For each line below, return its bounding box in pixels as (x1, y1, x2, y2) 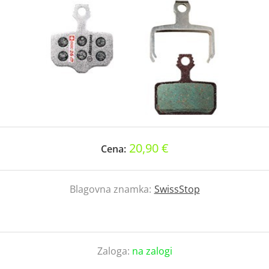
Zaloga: (97, 244, 132, 258)
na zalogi (131, 244, 172, 258)
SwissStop (154, 183, 200, 196)
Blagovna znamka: (69, 183, 151, 196)
